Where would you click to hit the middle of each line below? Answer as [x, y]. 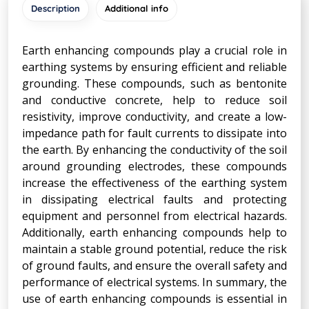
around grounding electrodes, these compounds [154, 166]
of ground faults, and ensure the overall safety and [154, 265]
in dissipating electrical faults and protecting [154, 199]
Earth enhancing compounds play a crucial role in [154, 50]
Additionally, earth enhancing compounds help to [154, 232]
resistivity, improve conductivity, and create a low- [154, 116]
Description [56, 8]
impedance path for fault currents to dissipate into [154, 133]
